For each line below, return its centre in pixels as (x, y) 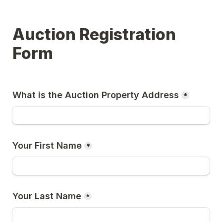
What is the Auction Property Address (96, 95)
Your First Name (47, 145)
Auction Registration (94, 34)
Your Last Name (47, 196)
